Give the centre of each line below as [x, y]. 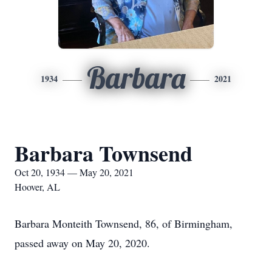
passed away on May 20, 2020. [82, 243]
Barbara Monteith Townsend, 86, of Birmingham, [124, 223]
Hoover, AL [37, 187]
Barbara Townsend [104, 153]
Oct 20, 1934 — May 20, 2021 [74, 172]
